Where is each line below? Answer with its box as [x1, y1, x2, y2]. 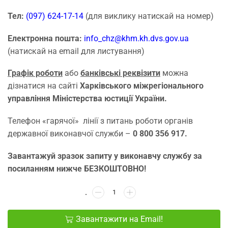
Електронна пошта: [8, 33, 84, 43]
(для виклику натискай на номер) [83, 11, 214, 21]
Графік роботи [8, 68, 63, 78]
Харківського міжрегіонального [80, 81, 204, 91]
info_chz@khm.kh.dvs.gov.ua [84, 33, 189, 43]
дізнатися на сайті [8, 81, 80, 91]
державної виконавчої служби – [8, 129, 133, 138]
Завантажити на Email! [76, 215, 163, 224]
